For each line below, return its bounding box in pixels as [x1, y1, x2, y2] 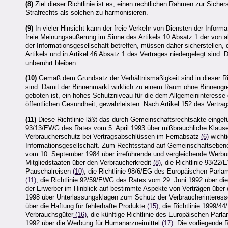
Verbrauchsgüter [25, 211, 73, 219]
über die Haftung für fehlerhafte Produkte [25, 202, 147, 210]
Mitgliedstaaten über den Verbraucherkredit [25, 159, 153, 167]
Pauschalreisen [25, 167, 73, 176]
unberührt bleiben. [25, 59, 78, 67]
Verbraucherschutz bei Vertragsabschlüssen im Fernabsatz [25, 133, 201, 141]
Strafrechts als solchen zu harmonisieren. [25, 9, 148, 17]
